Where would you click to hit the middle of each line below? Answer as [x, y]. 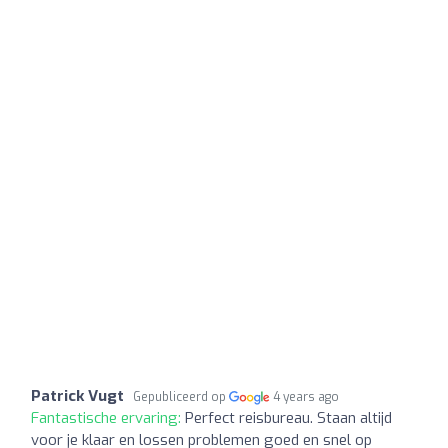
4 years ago [306, 396]
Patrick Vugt [77, 395]
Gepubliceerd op [181, 396]
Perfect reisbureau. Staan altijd [288, 417]
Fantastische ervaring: [108, 417]
